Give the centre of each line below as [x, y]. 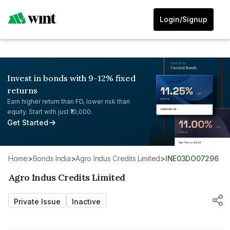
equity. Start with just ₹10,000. [50, 112]
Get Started [28, 122]
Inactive [86, 201]
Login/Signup [184, 19]
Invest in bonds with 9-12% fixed [71, 78]
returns [22, 90]
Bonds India [54, 158]
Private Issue [37, 201]
